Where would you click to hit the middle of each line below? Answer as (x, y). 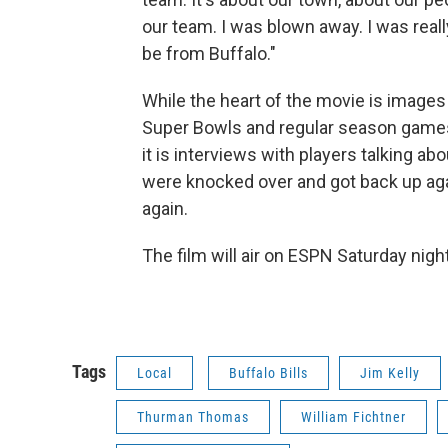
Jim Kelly (390, 373)
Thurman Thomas (193, 417)
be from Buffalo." (209, 53)
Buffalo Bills (268, 373)
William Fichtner (353, 417)
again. (165, 208)
